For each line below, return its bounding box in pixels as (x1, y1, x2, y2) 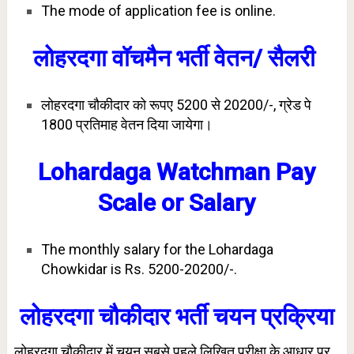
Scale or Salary (98, 189, 256, 217)
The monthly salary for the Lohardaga (40, 241, 273, 258)
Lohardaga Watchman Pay (38, 158, 316, 186)
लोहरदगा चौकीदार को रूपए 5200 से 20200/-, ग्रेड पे (40, 96, 311, 113)
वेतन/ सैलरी (213, 43, 321, 72)
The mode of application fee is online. (40, 2, 276, 19)
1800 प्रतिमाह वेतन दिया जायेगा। (40, 115, 213, 133)
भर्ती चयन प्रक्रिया (175, 303, 334, 331)
